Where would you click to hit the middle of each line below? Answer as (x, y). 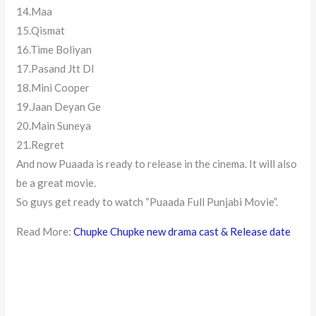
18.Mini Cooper (53, 88)
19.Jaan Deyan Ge (59, 107)
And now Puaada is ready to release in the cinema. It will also (157, 164)
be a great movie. (56, 183)
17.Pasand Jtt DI (56, 69)
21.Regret (41, 145)
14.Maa (35, 12)
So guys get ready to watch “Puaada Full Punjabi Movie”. (147, 202)
